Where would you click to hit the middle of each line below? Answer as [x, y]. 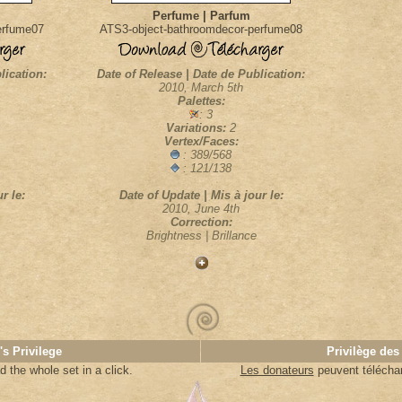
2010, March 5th [201, 87]
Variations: [198, 128]
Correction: [201, 222]
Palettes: [201, 101]
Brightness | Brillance [201, 236]
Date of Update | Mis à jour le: [201, 195]
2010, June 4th [201, 209]
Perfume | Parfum [201, 16]
